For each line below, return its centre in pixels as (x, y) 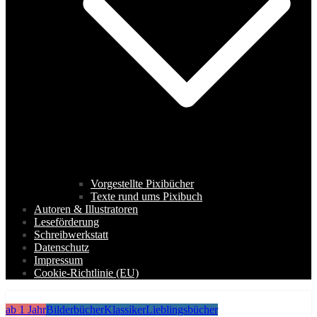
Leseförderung (67, 222)
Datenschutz (62, 248)
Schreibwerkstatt (71, 235)
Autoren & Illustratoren (86, 209)
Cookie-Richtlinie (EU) (86, 273)
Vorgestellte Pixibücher (142, 184)
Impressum (58, 260)
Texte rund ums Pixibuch (146, 197)
